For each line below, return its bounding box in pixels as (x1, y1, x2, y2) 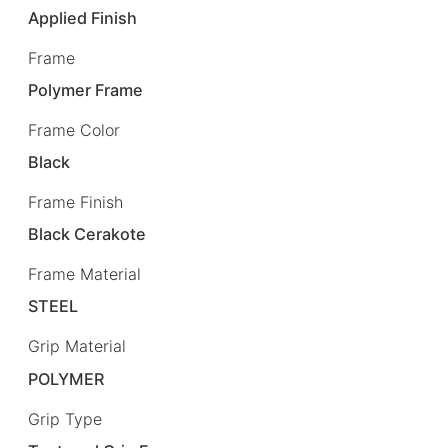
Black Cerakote (28, 224, 147, 245)
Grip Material (28, 336, 126, 357)
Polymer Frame (28, 79, 144, 100)
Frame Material (28, 264, 141, 285)
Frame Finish (28, 192, 123, 213)
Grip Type (28, 408, 102, 429)
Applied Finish (28, 7, 138, 28)
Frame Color (28, 120, 120, 141)
